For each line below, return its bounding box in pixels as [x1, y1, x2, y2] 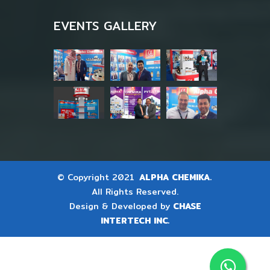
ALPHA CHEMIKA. [139, 170, 212, 184]
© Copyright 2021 [57, 170, 137, 184]
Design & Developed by [69, 199, 173, 213]
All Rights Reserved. [92, 184, 178, 198]
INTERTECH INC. [101, 213, 169, 227]
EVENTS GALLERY [54, 16, 157, 35]
